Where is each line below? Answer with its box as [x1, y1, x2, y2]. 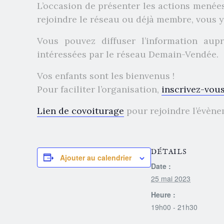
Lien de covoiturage [37, 104, 124, 116]
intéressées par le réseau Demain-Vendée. [37, 48, 219, 60]
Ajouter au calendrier [60, 152, 132, 162]
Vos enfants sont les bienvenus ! [37, 69, 175, 81]
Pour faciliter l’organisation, [37, 83, 162, 95]
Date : [151, 160, 171, 171]
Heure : [151, 189, 176, 199]
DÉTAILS [151, 147, 187, 156]
